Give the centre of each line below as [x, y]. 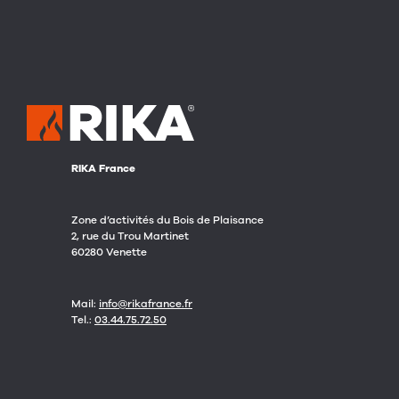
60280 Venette [109, 252]
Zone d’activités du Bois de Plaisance [167, 220]
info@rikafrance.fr [146, 304]
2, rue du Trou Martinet [130, 236]
